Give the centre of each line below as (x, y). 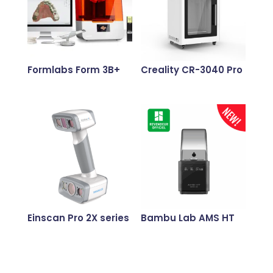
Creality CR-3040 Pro (192, 70)
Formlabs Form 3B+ (73, 70)
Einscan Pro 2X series (78, 218)
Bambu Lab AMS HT (188, 218)
